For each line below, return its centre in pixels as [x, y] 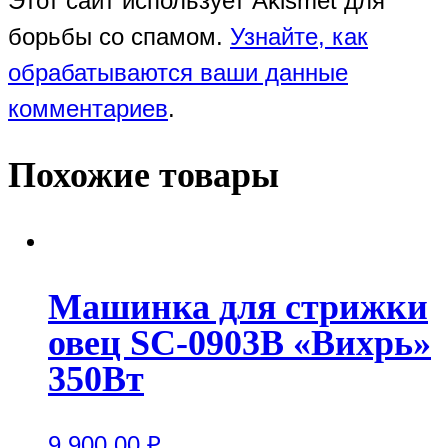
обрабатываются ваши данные [178, 73]
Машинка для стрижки [238, 306]
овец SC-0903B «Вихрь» [239, 342]
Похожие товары [143, 174]
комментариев [88, 109]
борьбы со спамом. [119, 37]
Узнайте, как [299, 37]
